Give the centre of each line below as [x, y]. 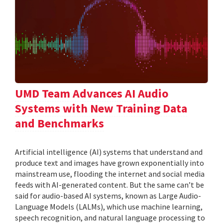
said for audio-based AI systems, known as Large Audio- [108, 196]
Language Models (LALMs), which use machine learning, [109, 207]
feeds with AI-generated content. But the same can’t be [110, 185]
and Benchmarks [59, 123]
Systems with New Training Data [101, 109]
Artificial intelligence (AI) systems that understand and [109, 152]
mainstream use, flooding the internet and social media [110, 174]
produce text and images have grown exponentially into [110, 163]
